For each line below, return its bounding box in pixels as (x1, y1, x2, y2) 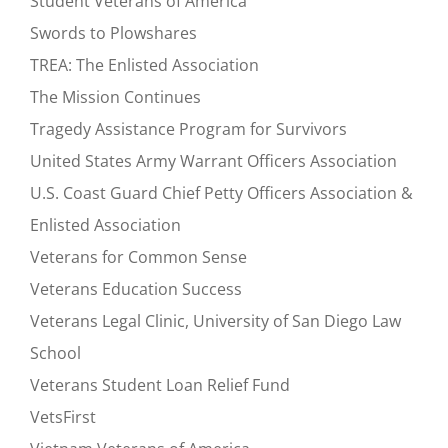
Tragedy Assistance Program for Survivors (30, 117, 347, 140)
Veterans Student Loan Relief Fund (30, 373, 290, 396)
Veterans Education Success (30, 277, 242, 300)
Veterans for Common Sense (30, 245, 247, 268)
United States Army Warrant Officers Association (30, 149, 397, 172)
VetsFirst (30, 405, 96, 428)
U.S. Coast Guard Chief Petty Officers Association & (30, 181, 413, 204)
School (30, 341, 81, 364)
